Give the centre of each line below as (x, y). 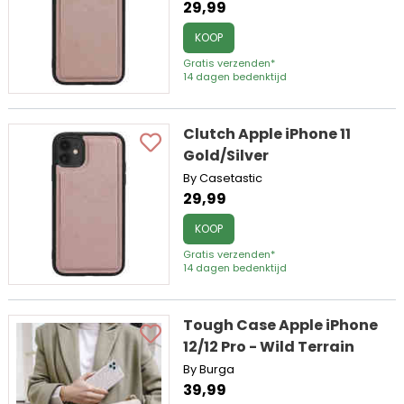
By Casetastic (223, 178)
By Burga (209, 369)
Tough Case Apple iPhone (281, 325)
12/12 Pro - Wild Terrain (269, 346)
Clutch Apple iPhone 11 (267, 133)
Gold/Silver (226, 155)
